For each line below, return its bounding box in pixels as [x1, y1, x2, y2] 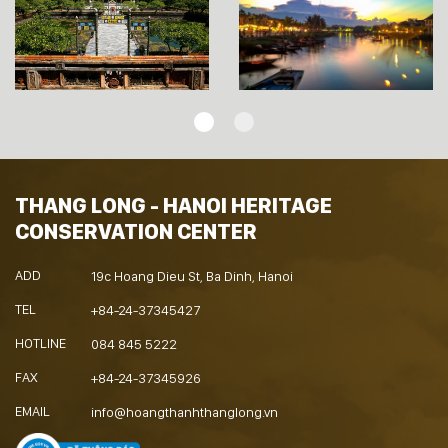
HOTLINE [15, 335, 66, 352]
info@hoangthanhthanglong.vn [91, 404, 278, 421]
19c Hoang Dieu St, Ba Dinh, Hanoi [91, 268, 293, 285]
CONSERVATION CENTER [15, 218, 257, 245]
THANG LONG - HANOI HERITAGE [15, 192, 332, 219]
